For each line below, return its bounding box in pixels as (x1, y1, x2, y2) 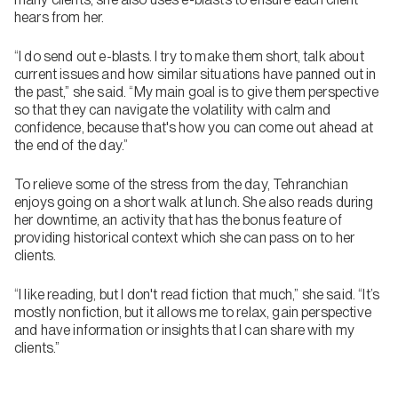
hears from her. (14, 9, 110, 26)
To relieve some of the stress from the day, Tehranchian (14, 176, 348, 193)
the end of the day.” (14, 137, 131, 154)
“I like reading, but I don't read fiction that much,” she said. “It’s (14, 286, 380, 303)
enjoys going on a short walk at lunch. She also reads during (14, 194, 374, 211)
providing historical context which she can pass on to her (14, 229, 355, 246)
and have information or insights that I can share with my (14, 322, 355, 338)
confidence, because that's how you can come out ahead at (14, 119, 373, 136)
